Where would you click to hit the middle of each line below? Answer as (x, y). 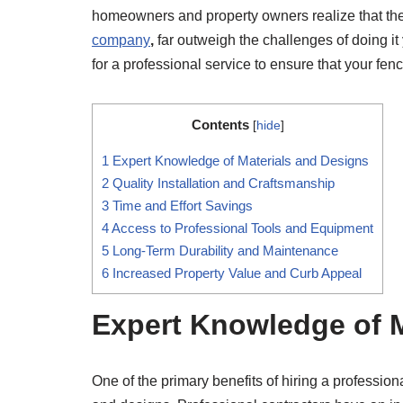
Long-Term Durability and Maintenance (224, 250)
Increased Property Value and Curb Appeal (235, 273)
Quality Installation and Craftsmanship (222, 183)
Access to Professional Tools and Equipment (241, 228)
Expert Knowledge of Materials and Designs (239, 160)
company (121, 40)
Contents (220, 124)
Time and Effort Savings (181, 205)
